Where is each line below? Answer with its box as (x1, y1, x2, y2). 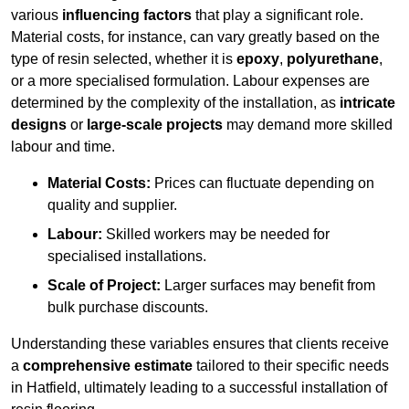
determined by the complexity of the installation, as (11, 95, 340, 111)
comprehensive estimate (23, 358, 193, 374)
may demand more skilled (223, 117, 393, 133)
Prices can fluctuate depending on (151, 175, 374, 192)
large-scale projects (87, 117, 223, 133)
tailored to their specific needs (193, 358, 389, 374)
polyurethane (287, 51, 379, 68)
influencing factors (62, 7, 192, 24)
